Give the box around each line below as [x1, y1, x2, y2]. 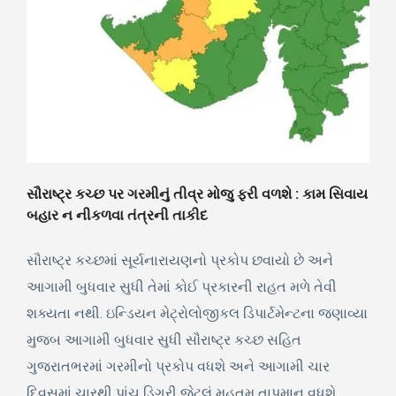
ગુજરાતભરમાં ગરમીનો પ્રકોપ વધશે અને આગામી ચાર [27, 358, 330, 376]
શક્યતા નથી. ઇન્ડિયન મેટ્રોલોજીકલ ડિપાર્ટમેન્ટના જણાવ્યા [27, 305, 368, 323]
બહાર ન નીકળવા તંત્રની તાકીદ [27, 207, 208, 225]
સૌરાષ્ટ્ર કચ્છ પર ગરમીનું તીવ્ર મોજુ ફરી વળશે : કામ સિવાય [27, 186, 368, 203]
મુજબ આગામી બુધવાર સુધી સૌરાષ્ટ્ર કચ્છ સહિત [27, 331, 301, 349]
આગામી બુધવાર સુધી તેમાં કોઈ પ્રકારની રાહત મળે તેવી [27, 278, 337, 296]
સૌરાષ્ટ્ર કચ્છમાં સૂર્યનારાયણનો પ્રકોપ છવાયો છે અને [27, 252, 333, 270]
